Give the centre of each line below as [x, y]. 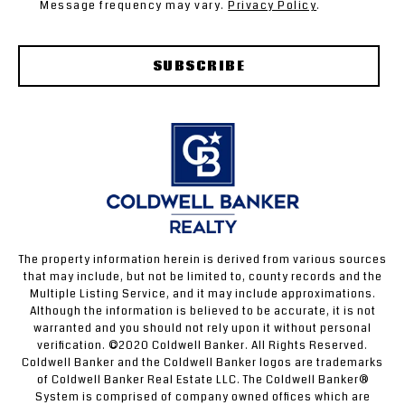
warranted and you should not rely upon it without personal [202, 328]
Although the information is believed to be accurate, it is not [202, 311]
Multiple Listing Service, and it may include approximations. [202, 294]
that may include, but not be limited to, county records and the [202, 277]
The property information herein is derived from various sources [202, 259]
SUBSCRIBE [199, 66]
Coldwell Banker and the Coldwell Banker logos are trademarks [202, 363]
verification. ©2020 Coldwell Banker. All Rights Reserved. [202, 345]
